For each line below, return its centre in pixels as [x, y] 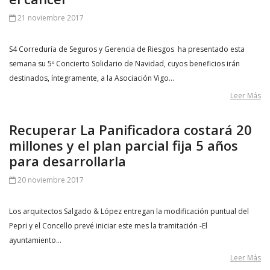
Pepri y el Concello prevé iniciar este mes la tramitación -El [108, 226]
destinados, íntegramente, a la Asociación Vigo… [92, 78]
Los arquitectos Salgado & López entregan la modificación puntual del [129, 211]
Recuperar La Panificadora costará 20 [130, 130]
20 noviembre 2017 [50, 180]
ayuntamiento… [35, 240]
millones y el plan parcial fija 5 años [124, 145]
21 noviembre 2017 [50, 18]
